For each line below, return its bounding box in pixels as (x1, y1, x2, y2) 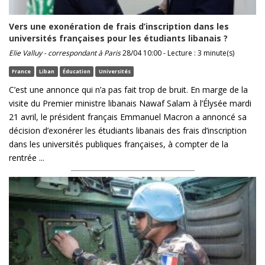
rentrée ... (9, 151, 44, 163)
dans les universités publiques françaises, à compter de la (9, 138, 228, 150)
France (12, 67, 31, 75)
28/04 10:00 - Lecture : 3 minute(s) (121, 47, 234, 58)
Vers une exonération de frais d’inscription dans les (9, 20, 229, 32)
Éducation (62, 67, 91, 75)
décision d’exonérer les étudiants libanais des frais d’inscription (9, 124, 247, 136)
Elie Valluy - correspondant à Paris (9, 47, 121, 58)
